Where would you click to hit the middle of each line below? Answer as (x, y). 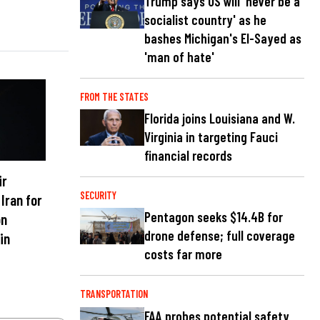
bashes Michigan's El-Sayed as (223, 38)
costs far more (183, 254)
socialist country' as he (205, 20)
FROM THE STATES (114, 97)
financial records (188, 156)
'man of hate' (179, 57)
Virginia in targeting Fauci (211, 137)
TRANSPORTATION (114, 294)
